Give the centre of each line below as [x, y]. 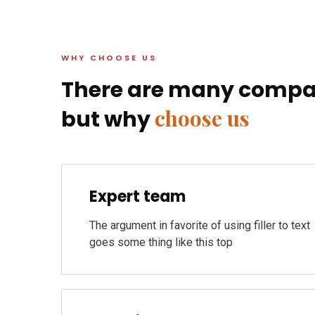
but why [108, 120]
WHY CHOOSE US [109, 58]
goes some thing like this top [161, 242]
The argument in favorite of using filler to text [200, 225]
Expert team [137, 197]
